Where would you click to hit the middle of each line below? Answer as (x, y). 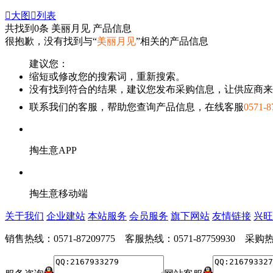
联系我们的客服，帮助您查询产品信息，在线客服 (136, 107)
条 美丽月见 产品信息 (85, 28)
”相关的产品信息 (172, 41)
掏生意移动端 (58, 193)
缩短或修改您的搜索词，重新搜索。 (107, 76)
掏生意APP (53, 150)
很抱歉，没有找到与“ (51, 41)
